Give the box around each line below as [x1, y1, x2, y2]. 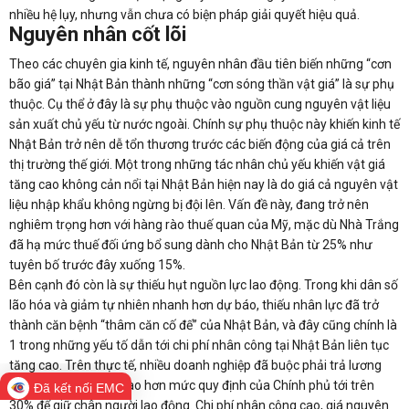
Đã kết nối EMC [34, 381, 124, 395]
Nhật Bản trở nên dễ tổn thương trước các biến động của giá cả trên [9, 137, 391, 152]
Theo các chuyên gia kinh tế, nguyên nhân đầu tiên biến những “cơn [9, 57, 392, 71]
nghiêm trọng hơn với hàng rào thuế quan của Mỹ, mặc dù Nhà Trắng [9, 217, 399, 232]
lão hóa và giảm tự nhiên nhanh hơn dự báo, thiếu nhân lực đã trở [9, 298, 379, 312]
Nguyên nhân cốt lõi [9, 23, 186, 46]
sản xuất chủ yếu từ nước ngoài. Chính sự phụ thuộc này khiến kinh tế [9, 117, 400, 131]
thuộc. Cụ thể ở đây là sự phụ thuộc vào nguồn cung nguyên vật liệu [9, 97, 391, 111]
